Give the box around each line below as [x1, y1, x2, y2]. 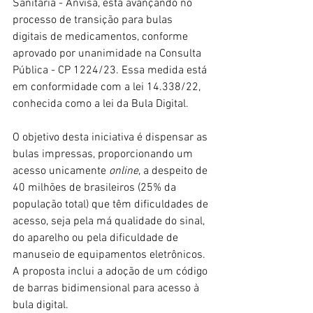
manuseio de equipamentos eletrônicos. [13, 247, 208, 262]
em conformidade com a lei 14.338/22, [13, 80, 203, 94]
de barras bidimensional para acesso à [13, 281, 202, 296]
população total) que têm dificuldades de [13, 197, 211, 212]
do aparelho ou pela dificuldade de [13, 231, 181, 245]
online [109, 163, 138, 178]
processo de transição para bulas [13, 13, 175, 27]
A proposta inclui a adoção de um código [13, 264, 210, 279]
